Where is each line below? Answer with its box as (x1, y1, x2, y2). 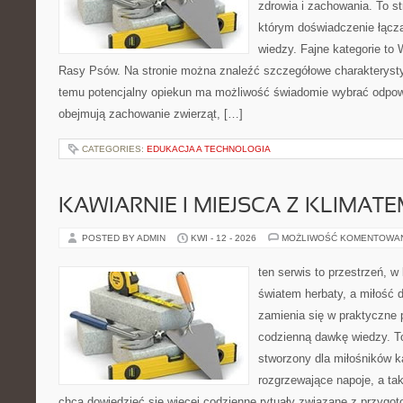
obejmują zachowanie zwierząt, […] (58, 107, 243, 121)
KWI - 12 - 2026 (191, 233, 256, 243)
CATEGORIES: (82, 144, 147, 154)
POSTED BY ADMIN (82, 233, 168, 243)
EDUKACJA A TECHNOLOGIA (147, 144, 271, 154)
